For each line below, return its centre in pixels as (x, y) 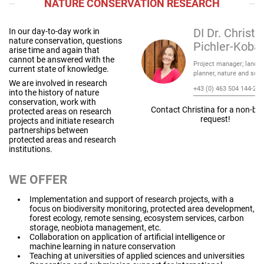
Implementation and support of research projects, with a (132, 199)
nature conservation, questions (65, 41)
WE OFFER (38, 180)
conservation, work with (52, 102)
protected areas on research (60, 111)
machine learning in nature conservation (103, 246)
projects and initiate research (62, 121)
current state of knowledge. (59, 69)
